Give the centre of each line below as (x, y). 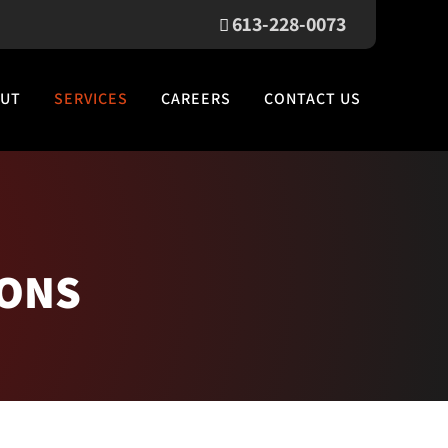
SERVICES (91, 98)
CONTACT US (312, 98)
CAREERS (196, 98)
